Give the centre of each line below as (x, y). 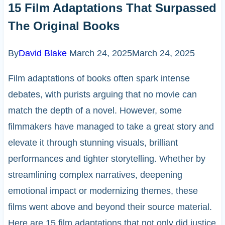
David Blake (42, 53)
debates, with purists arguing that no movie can (102, 94)
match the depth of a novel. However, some (95, 110)
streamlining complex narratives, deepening (95, 175)
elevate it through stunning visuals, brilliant (93, 142)
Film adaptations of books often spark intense (99, 78)
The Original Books (64, 26)
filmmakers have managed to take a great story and (111, 126)
